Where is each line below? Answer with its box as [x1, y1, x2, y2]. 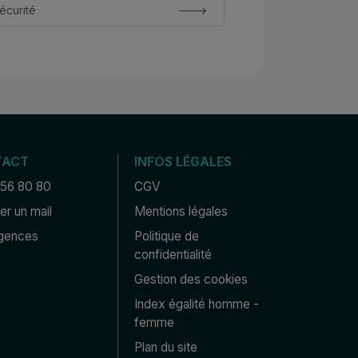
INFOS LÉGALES [134, 153, 233, 169]
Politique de [134, 229, 200, 244]
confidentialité [134, 247, 213, 262]
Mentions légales [134, 204, 229, 219]
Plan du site [134, 340, 198, 355]
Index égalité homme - [134, 296, 260, 312]
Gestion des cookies [134, 272, 249, 287]
